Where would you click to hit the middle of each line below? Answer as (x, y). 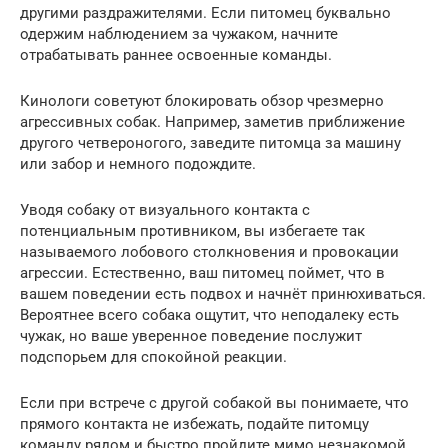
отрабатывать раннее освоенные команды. (176, 55)
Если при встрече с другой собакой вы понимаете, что (214, 403)
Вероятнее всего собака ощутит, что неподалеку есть (209, 315)
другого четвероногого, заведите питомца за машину (210, 143)
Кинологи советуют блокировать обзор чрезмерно (202, 101)
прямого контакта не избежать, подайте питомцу (194, 424)
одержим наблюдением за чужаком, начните (179, 34)
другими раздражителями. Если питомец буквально (205, 13)
